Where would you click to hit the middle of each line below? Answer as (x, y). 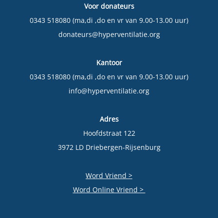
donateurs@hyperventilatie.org (109, 34)
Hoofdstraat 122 (109, 133)
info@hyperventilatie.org (109, 91)
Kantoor (109, 62)
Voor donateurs (109, 6)
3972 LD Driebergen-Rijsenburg (109, 147)
